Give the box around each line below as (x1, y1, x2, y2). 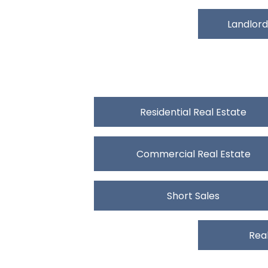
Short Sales (167, 188, 220, 203)
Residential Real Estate (140, 105, 246, 119)
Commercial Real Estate (136, 147, 251, 161)
